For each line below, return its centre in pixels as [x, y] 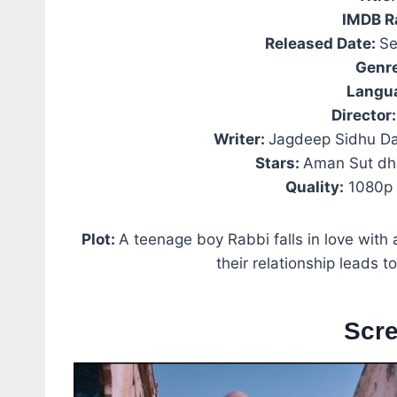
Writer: [241, 139]
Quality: [315, 187]
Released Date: [323, 43]
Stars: [279, 163]
